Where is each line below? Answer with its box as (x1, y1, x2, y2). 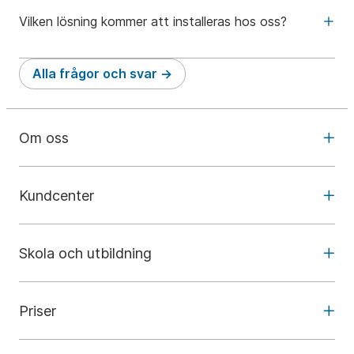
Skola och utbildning (19, 244, 152, 262)
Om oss (19, 129, 69, 146)
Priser (19, 302, 56, 319)
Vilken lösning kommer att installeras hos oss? (19, 13, 287, 29)
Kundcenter (19, 186, 94, 204)
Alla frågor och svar (32, 66, 157, 81)
